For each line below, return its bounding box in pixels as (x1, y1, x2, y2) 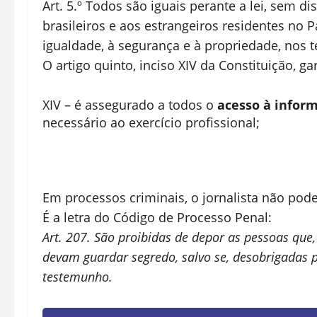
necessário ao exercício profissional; (42, 114, 260, 131)
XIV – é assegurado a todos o (42, 96, 217, 113)
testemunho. (42, 268, 113, 285)
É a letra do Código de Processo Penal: (42, 209, 272, 226)
